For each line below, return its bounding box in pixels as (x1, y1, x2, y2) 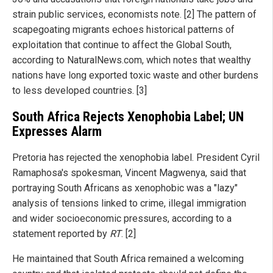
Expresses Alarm (12, 123, 102, 139)
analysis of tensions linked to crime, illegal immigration (12, 197, 246, 209)
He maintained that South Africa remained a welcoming (12, 252, 244, 264)
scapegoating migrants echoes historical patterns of (12, 24, 235, 36)
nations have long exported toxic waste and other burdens (12, 69, 258, 82)
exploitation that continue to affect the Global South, (12, 39, 232, 51)
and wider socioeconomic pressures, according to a (12, 212, 232, 224)
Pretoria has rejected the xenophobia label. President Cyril (12, 151, 260, 163)
